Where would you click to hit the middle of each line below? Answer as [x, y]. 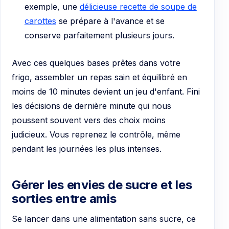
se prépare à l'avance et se [110, 21]
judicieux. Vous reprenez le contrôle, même [96, 134]
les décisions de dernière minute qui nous [91, 106]
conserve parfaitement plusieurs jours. [99, 36]
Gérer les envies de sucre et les [102, 185]
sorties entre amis [64, 198]
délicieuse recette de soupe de [138, 7]
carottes [40, 21]
